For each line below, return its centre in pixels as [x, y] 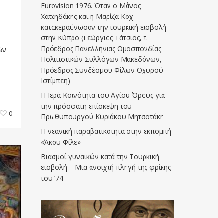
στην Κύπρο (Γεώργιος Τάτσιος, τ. [95, 38]
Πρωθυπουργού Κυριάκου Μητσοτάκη [103, 117]
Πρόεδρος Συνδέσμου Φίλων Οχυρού [102, 70]
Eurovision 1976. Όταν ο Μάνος [91, 6]
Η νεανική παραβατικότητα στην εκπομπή [106, 131]
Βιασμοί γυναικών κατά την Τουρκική [100, 156]
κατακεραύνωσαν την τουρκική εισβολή [104, 27]
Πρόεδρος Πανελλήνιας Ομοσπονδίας [101, 48]
